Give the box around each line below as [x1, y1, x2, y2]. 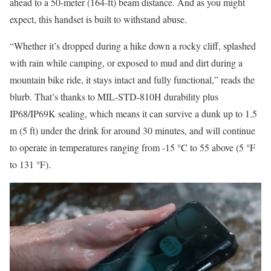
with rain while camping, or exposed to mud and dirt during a [10, 56, 243, 69]
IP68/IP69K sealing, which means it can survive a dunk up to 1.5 [10, 106, 257, 120]
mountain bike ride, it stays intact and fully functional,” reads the [10, 73, 255, 86]
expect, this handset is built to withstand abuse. [10, 12, 187, 25]
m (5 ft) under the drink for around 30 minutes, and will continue [10, 123, 255, 137]
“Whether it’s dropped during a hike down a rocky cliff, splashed [10, 39, 256, 52]
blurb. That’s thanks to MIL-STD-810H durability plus [10, 90, 218, 103]
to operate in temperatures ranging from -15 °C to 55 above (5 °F [10, 140, 255, 154]
